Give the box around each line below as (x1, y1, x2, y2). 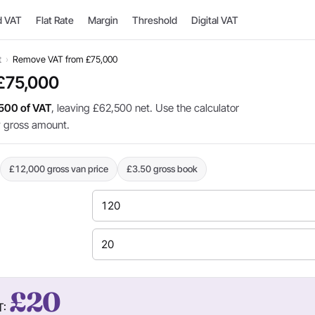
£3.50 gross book (127, 163, 198, 174)
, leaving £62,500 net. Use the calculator (51, 101, 239, 115)
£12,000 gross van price (9, 163, 108, 174)
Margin (87, 14, 118, 26)
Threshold (131, 14, 177, 26)
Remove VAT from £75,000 (13, 54, 117, 65)
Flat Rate (35, 14, 74, 26)
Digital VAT (191, 14, 238, 26)
